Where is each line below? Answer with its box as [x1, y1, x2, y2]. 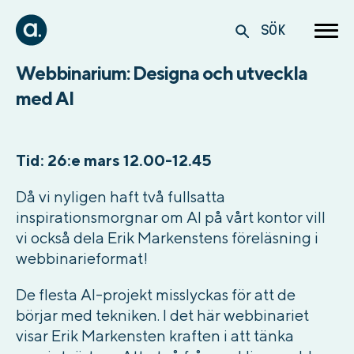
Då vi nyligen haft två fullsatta [16, 187, 225, 205]
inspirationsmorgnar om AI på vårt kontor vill [16, 208, 326, 226]
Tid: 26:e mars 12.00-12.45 [16, 151, 212, 169]
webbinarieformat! [16, 249, 148, 267]
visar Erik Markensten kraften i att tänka [16, 326, 294, 345]
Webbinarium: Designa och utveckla [16, 62, 307, 84]
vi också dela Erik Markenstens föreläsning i [16, 228, 318, 247]
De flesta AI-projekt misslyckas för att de [16, 285, 296, 303]
